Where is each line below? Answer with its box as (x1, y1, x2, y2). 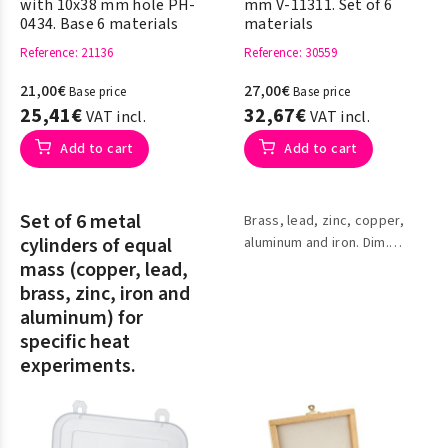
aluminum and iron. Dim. (244, 233, 389, 253)
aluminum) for (20, 304, 143, 332)
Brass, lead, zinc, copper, (244, 211, 404, 231)
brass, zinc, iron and (20, 280, 190, 308)
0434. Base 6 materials (20, 13, 179, 35)
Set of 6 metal (20, 208, 141, 236)
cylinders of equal (20, 232, 172, 260)
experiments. (20, 352, 136, 380)
